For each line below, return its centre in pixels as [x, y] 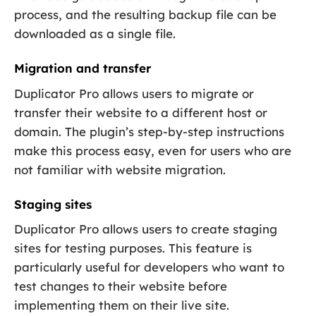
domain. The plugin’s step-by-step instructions [149, 131]
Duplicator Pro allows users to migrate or [134, 93]
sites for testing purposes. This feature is [133, 248]
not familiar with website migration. [120, 169]
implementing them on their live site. [122, 305]
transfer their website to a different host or [141, 112]
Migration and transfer [83, 68]
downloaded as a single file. [95, 34]
